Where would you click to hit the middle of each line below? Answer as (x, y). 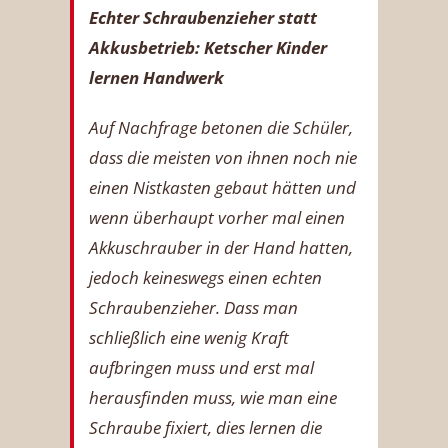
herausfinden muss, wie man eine (213, 397)
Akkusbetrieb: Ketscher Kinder (208, 47)
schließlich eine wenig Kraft (189, 337)
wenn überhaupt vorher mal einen (217, 217)
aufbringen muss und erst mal (201, 367)
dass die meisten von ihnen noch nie (223, 157)
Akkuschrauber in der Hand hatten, (221, 247)
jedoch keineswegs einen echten (205, 277)
